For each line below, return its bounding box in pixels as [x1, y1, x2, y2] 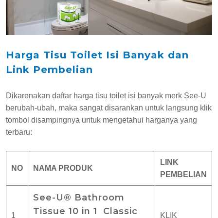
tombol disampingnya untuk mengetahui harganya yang [6, 115, 197, 124]
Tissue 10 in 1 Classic [33, 205, 138, 217]
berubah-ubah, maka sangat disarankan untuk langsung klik [6, 103, 212, 112]
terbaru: [6, 127, 32, 136]
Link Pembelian [6, 63, 93, 75]
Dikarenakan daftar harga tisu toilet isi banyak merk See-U [6, 91, 206, 100]
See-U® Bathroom [33, 192, 125, 203]
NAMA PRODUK [33, 163, 93, 172]
